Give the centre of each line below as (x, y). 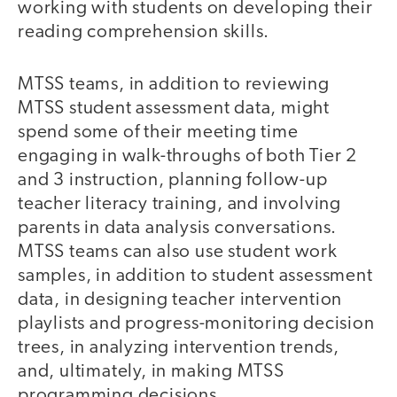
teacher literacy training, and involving (179, 204)
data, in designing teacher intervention (180, 300)
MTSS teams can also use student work (178, 252)
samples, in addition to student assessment (195, 276)
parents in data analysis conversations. (178, 228)
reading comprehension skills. (144, 33)
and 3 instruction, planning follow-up (173, 180)
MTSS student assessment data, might (174, 108)
